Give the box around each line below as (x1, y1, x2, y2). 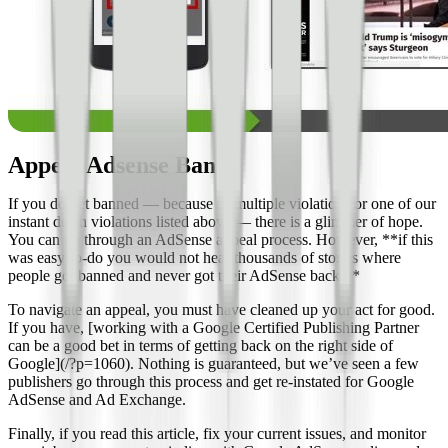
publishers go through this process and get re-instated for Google (8, 373, 414, 391)
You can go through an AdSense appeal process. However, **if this (8, 231, 433, 249)
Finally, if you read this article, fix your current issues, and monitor (8, 425, 426, 443)
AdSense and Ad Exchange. (8, 391, 186, 409)
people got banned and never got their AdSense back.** (8, 267, 360, 285)
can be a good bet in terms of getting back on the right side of (8, 337, 393, 355)
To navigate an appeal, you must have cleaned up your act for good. (8, 301, 435, 319)
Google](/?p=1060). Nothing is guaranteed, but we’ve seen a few (8, 355, 419, 373)
